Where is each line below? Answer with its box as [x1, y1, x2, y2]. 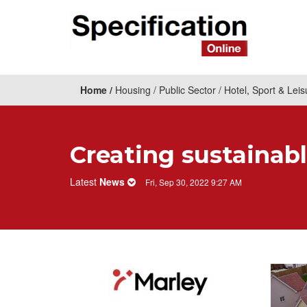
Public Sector [159, 83, 216, 97]
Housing [115, 83, 151, 97]
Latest [70, 175, 99, 188]
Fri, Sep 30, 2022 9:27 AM [145, 176, 242, 188]
